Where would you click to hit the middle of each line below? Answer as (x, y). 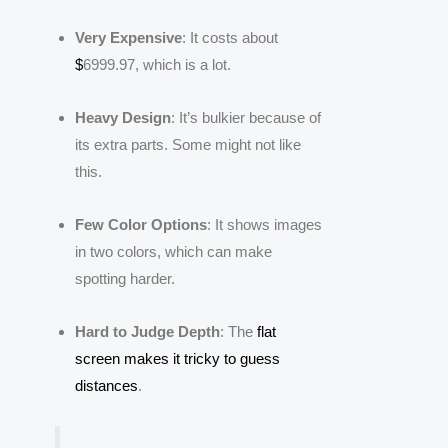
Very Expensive (128, 37)
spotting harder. (125, 279)
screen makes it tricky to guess (177, 359)
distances (106, 386)
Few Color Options (141, 225)
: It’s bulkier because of (246, 117)
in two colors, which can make (173, 252)
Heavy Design (123, 117)
